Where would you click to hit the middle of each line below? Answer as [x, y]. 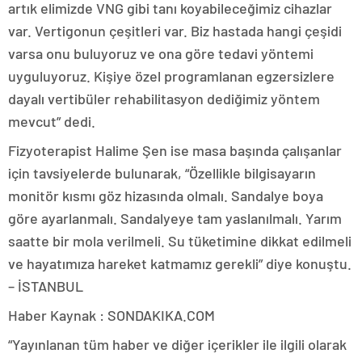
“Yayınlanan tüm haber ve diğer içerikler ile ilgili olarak [177, 344]
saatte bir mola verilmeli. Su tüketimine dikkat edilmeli [180, 240]
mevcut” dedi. [52, 121]
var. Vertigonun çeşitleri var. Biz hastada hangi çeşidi [175, 30]
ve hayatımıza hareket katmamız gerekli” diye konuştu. [180, 263]
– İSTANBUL [46, 286]
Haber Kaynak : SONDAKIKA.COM [112, 315]
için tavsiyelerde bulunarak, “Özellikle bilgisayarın [162, 173]
